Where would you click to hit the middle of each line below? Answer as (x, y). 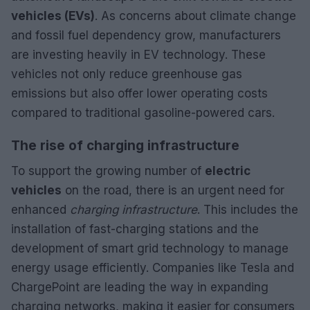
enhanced (40, 209)
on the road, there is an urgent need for (173, 190)
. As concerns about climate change (195, 16)
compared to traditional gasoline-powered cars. (143, 112)
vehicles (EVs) (53, 16)
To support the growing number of (108, 171)
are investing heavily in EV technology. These (138, 54)
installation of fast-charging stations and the (135, 229)
